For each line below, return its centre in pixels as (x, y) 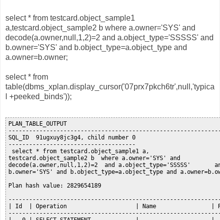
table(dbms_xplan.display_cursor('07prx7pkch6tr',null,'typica (110, 87)
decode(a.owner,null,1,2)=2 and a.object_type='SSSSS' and (110, 38)
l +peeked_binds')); (39, 97)
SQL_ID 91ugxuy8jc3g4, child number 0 (72, 138)
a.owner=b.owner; (37, 57)
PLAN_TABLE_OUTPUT (38, 124)
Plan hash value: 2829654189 (55, 186)
